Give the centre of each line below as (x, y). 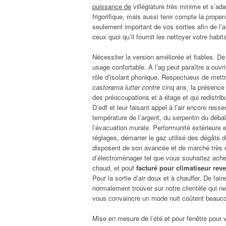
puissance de (112, 6)
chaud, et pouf (114, 167)
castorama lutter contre (126, 87)
